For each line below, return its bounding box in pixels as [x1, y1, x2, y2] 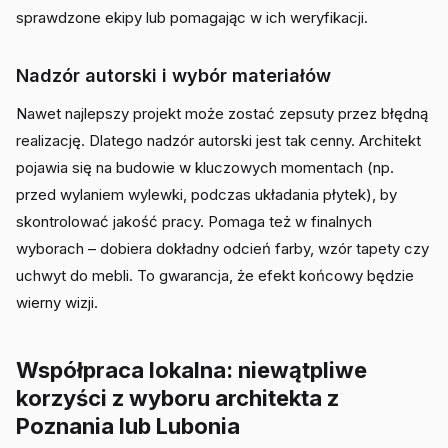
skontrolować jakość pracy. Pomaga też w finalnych [16, 212, 372, 231]
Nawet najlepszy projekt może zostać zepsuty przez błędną [16, 104, 428, 123]
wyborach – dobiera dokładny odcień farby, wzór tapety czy [16, 239, 429, 258]
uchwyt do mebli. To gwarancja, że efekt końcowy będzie [16, 266, 414, 285]
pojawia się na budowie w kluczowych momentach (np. [16, 158, 394, 177]
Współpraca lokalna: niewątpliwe [16, 357, 367, 383]
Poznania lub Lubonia [16, 413, 240, 439]
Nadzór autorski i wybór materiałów [16, 65, 331, 86]
